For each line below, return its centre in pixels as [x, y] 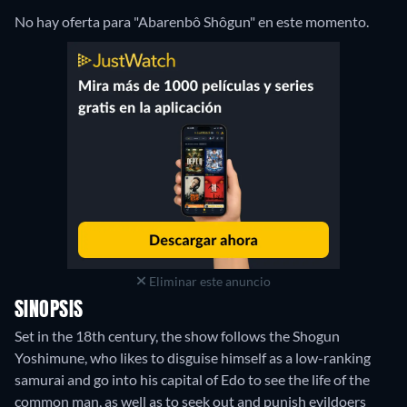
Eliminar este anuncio [208, 281]
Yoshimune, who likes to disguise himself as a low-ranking [193, 357]
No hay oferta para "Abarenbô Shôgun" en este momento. [192, 21]
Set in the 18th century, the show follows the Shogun [177, 335]
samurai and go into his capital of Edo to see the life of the [192, 379]
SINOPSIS [49, 310]
